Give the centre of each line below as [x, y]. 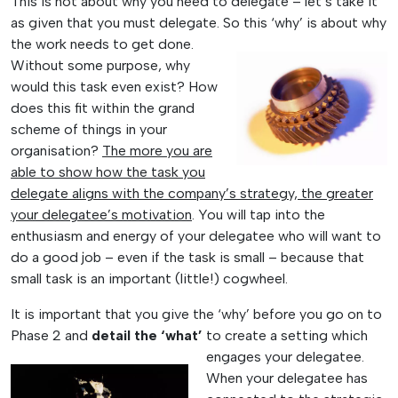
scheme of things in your [89, 129]
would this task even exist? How [114, 86]
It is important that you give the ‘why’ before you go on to [196, 314]
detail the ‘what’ [147, 335]
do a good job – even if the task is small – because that [187, 257]
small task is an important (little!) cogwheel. [149, 278]
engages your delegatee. [285, 356]
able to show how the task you [108, 171]
